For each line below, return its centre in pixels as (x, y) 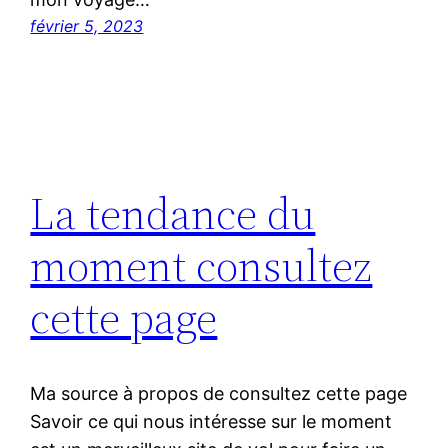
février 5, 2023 (87, 26)
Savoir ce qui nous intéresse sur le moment (211, 422)
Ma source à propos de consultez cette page (219, 394)
